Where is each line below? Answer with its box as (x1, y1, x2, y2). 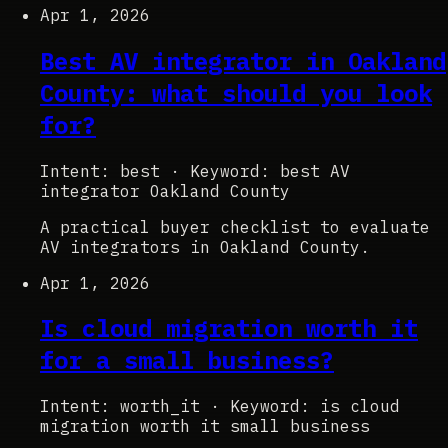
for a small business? (40, 344, 334, 377)
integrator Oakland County (40, 180, 290, 201)
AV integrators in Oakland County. (40, 236, 370, 257)
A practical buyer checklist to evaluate (40, 216, 430, 237)
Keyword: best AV (190, 160, 350, 181)
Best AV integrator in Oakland (40, 44, 446, 77)
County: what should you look (40, 76, 432, 109)
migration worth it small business (40, 416, 370, 437)
